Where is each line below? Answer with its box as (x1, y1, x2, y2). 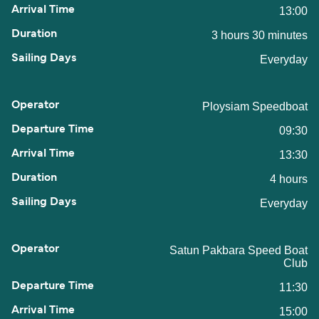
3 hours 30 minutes (211, 29, 308, 42)
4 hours (270, 173, 308, 186)
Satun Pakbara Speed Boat (169, 244, 308, 257)
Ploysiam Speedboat (202, 100, 308, 113)
